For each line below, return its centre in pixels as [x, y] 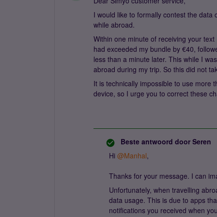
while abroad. [114, 25]
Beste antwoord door [155, 141]
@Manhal [132, 155]
